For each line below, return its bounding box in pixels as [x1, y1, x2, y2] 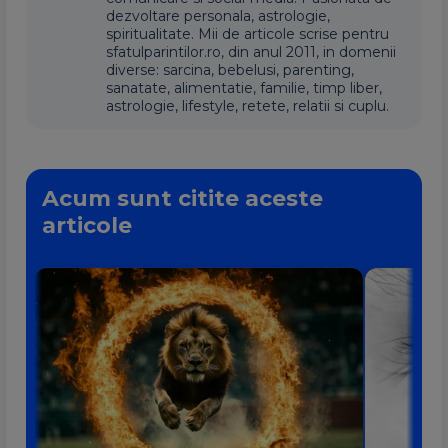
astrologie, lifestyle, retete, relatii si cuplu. [106, 97, 389, 115]
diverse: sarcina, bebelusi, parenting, [106, 61, 354, 79]
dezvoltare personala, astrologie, [106, 7, 330, 25]
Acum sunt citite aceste [42, 185, 323, 212]
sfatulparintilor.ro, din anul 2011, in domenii [106, 43, 396, 61]
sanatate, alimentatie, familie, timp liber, [106, 79, 382, 97]
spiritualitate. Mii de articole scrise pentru [106, 25, 389, 43]
